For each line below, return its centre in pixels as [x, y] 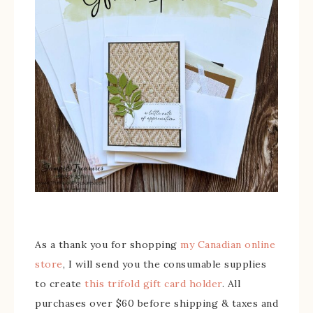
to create [60, 284]
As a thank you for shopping [108, 245]
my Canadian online [228, 245]
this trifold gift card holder [153, 284]
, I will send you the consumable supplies [164, 264]
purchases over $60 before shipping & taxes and [156, 303]
